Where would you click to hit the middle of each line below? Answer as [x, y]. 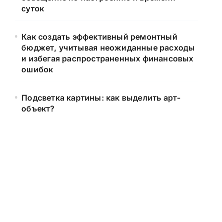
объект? [38, 109]
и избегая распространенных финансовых [108, 58]
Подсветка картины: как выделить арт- [101, 98]
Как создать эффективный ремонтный [99, 37]
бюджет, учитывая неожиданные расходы [108, 48]
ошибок [37, 69]
